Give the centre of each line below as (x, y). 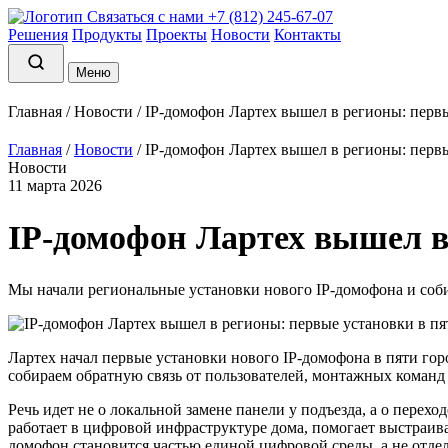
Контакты (307, 34)
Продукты (107, 34)
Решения (38, 34)
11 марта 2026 (55, 185)
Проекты (176, 34)
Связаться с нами (147, 16)
